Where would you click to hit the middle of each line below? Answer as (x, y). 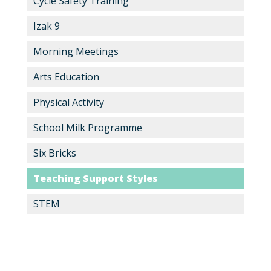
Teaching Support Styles (95, 178)
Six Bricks (54, 153)
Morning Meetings (76, 51)
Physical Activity (68, 102)
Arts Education (66, 77)
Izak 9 (46, 26)
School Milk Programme (87, 128)
